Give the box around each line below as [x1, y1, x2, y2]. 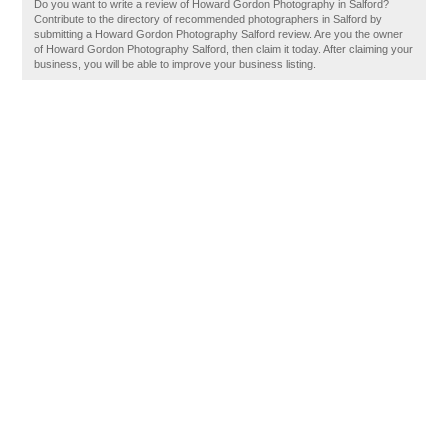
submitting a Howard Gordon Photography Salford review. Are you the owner [34, 28, 404, 40]
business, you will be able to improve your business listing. [34, 58, 317, 70]
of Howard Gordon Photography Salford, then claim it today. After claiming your [34, 43, 414, 55]
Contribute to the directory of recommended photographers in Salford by [34, 13, 383, 25]
